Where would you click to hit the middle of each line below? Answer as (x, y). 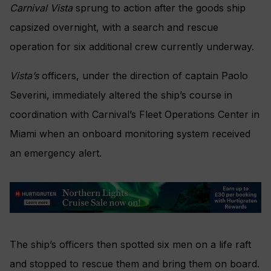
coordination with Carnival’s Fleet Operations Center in (135, 114)
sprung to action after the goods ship (159, 8)
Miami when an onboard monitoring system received (130, 133)
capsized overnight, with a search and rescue (114, 27)
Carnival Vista (41, 8)
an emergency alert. (56, 153)
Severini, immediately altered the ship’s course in (121, 95)
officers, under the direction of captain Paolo (143, 75)
